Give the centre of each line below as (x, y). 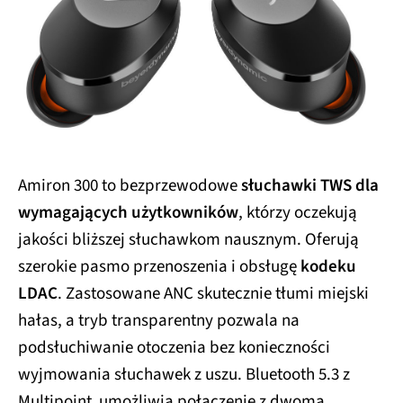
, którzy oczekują (298, 213)
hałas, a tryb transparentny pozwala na (159, 321)
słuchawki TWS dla (310, 186)
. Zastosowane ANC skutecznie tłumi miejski (213, 294)
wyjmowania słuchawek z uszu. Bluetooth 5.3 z (184, 375)
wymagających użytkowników (128, 213)
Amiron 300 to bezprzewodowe (130, 186)
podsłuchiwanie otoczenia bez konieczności (174, 348)
